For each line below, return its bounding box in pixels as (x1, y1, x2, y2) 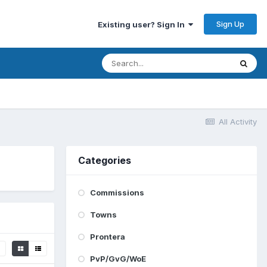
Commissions (90, 188, 144, 197)
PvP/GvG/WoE (90, 254, 146, 263)
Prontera (90, 232, 125, 241)
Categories (78, 154, 131, 166)
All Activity (219, 117, 257, 126)
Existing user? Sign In (98, 19, 188, 29)
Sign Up (216, 18, 244, 29)
